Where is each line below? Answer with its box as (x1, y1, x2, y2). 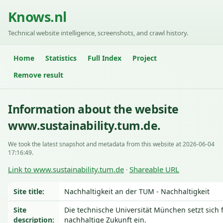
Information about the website (8, 101, 179, 117)
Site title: (13, 187, 44, 196)
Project (132, 53, 157, 63)
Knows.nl (8, 7, 67, 26)
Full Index (88, 53, 121, 63)
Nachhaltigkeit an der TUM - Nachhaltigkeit (64, 187, 210, 196)
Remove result (13, 70, 63, 80)
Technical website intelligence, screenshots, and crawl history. (8, 28, 188, 37)
